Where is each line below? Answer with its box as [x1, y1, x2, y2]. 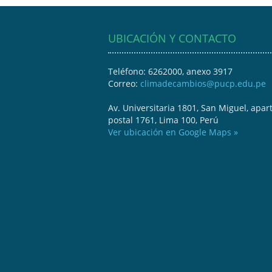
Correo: [108, 77, 140, 89]
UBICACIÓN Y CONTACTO [108, 30, 236, 46]
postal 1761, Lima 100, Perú [108, 114, 219, 126]
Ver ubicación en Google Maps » [108, 126, 238, 138]
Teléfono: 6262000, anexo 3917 [108, 65, 233, 77]
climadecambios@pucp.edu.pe [140, 77, 266, 89]
